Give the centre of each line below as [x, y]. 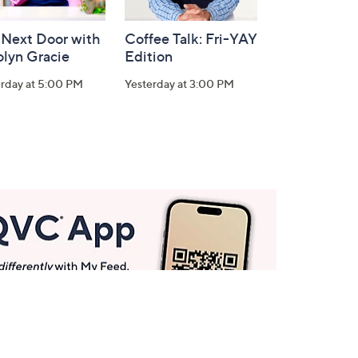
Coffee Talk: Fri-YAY [191, 39]
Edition [149, 56]
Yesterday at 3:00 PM [179, 84]
